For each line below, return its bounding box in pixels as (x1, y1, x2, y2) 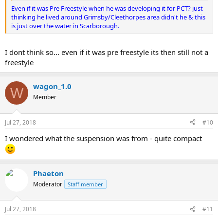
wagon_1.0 (33, 81, 72, 91)
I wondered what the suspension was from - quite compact (5, 133, 202, 143)
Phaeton (33, 168, 64, 178)
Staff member (68, 180, 103, 188)
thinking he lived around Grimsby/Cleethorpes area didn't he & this (11, 12, 205, 21)
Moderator (33, 180, 62, 188)
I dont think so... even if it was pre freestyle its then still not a (5, 47, 208, 57)
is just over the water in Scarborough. (11, 21, 119, 30)
